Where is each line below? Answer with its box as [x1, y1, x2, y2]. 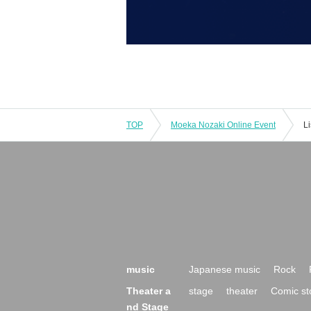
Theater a [126, 285, 171, 296]
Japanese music [189, 263, 260, 275]
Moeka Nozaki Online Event [171, 119, 276, 130]
